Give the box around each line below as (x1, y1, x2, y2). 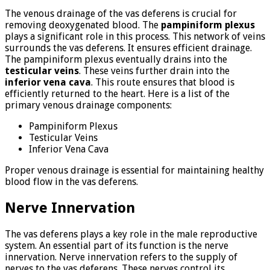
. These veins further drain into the (79, 64, 230, 77)
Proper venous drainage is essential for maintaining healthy (5, 164, 264, 176)
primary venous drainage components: (5, 99, 172, 111)
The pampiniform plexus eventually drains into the (5, 53, 227, 65)
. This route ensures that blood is (91, 76, 234, 88)
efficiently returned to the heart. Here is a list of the (5, 87, 230, 99)
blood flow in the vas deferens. (5, 175, 138, 187)
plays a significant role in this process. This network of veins (5, 30, 265, 42)
